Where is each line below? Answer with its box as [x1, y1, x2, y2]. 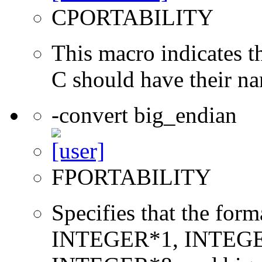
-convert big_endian [51, 102, 237, 127]
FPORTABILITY [51, 164, 211, 189]
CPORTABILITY [51, 4, 213, 30]
